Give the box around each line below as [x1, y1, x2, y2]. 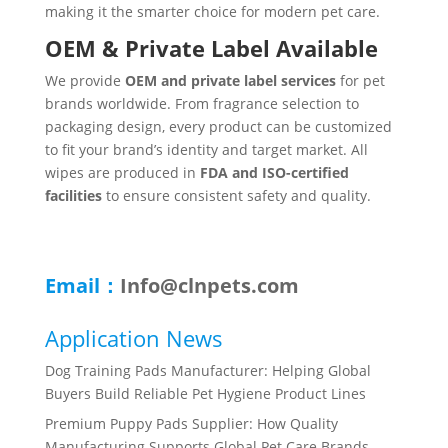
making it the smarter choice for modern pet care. [44, 2, 380, 22]
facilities [44, 186, 102, 206]
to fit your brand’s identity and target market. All [44, 140, 368, 160]
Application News [44, 323, 223, 354]
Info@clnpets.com [119, 272, 299, 300]
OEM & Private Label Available [44, 33, 378, 64]
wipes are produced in [44, 163, 200, 183]
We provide [44, 71, 125, 91]
